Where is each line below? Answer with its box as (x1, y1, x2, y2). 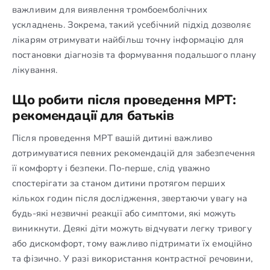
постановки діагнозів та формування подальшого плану (12, 48, 257, 61)
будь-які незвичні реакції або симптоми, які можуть (12, 207, 236, 219)
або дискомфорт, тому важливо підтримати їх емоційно (12, 237, 253, 250)
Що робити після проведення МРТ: (12, 90, 236, 109)
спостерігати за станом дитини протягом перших (12, 177, 225, 189)
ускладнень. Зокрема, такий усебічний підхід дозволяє (12, 18, 251, 31)
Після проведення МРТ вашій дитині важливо (12, 131, 213, 144)
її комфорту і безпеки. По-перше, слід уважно (12, 162, 210, 174)
